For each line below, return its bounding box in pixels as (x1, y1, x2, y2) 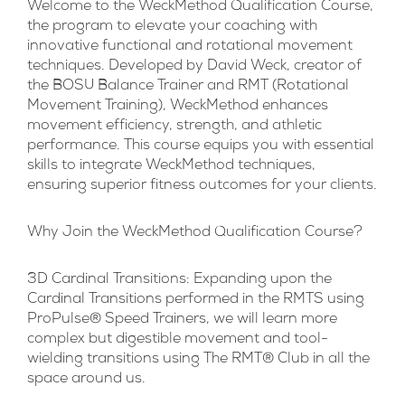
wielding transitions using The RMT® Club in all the (27, 353, 370, 368)
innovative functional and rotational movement (27, 40, 353, 55)
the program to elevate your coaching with (27, 20, 317, 35)
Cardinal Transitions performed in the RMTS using (27, 293, 364, 308)
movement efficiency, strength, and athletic (27, 119, 322, 135)
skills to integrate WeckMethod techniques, (27, 159, 316, 174)
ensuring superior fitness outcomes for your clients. (27, 179, 377, 194)
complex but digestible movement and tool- (27, 333, 328, 348)
